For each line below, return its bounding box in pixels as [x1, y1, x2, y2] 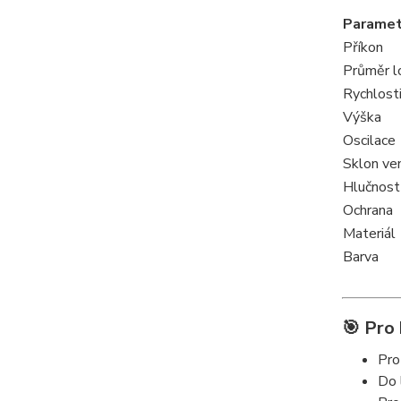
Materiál [342, 223, 396, 243]
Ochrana [342, 200, 393, 220]
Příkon [342, 37, 383, 57]
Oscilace [342, 130, 396, 150]
